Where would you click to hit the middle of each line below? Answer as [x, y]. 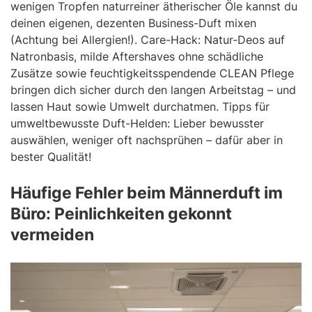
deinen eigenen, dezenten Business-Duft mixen [133, 23]
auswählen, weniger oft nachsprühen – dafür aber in [147, 140]
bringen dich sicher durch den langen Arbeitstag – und [153, 89]
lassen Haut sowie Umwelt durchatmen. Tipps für [140, 106]
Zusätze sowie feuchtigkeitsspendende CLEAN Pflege [152, 73]
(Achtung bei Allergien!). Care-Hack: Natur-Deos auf [148, 39]
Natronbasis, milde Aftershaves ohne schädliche [137, 56]
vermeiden [52, 234]
